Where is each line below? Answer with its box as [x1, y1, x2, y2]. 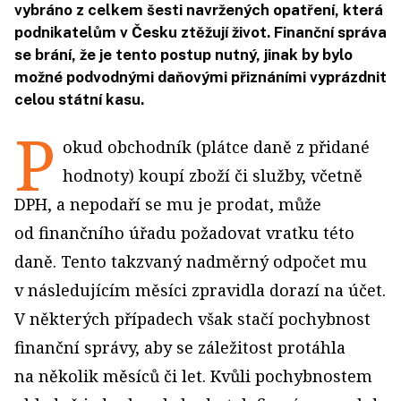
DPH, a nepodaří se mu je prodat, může [14, 193, 321, 215]
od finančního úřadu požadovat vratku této [14, 222, 354, 243]
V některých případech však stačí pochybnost [14, 308, 371, 329]
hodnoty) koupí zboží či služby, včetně [63, 165, 363, 186]
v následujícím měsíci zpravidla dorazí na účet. [14, 279, 386, 301]
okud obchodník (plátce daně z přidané [63, 136, 370, 158]
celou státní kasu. [14, 90, 144, 108]
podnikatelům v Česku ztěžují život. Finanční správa [14, 23, 387, 41]
